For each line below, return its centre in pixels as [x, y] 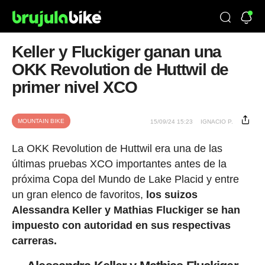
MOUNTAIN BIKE [41, 121]
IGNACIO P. [217, 122]
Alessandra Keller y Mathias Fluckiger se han [126, 210]
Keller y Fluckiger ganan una [117, 52]
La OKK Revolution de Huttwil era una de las [117, 148]
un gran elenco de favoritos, [79, 195]
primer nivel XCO [74, 87]
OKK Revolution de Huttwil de [120, 70]
